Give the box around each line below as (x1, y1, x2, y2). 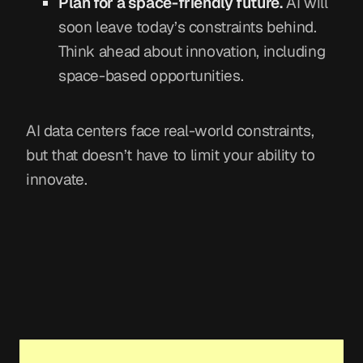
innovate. (26, 169, 88, 190)
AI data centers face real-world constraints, (26, 121, 314, 142)
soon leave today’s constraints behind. (58, 17, 317, 38)
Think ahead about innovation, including (58, 41, 326, 62)
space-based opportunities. (58, 66, 244, 87)
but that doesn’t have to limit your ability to (26, 145, 315, 166)
